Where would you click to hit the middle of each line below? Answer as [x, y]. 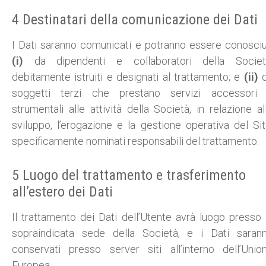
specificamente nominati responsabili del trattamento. [135, 141]
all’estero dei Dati [62, 192]
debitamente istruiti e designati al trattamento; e [128, 77]
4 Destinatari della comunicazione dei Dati [135, 20]
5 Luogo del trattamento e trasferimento [129, 175]
